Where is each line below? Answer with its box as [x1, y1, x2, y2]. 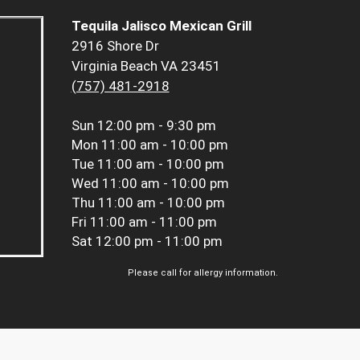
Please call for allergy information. [128, 268, 278, 279]
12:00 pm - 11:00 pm [95, 233, 223, 250]
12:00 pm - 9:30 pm [96, 117, 216, 134]
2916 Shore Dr [71, 38, 159, 55]
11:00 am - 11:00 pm [89, 214, 217, 231]
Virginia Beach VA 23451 [71, 58, 221, 75]
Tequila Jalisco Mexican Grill [71, 18, 252, 35]
